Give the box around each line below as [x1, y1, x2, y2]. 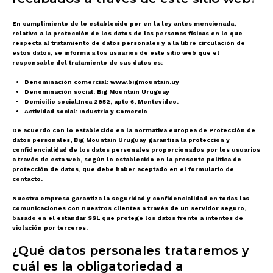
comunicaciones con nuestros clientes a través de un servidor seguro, [12, 204, 246, 211]
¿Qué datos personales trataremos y [12, 243, 249, 258]
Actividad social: [24, 107, 79, 115]
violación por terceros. [12, 224, 90, 231]
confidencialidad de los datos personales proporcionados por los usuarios [12, 146, 260, 153]
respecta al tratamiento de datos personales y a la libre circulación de [12, 39, 245, 46]
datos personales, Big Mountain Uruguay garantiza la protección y [12, 136, 230, 143]
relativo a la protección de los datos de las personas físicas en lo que [12, 29, 243, 37]
